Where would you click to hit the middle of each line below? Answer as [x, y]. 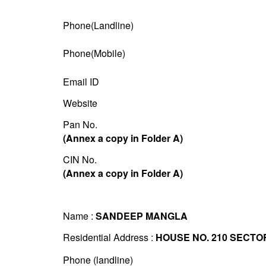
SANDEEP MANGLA [141, 216]
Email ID [81, 82]
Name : [79, 216]
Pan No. [80, 125]
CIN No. [80, 160]
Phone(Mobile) [94, 53]
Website [80, 103]
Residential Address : [109, 237]
